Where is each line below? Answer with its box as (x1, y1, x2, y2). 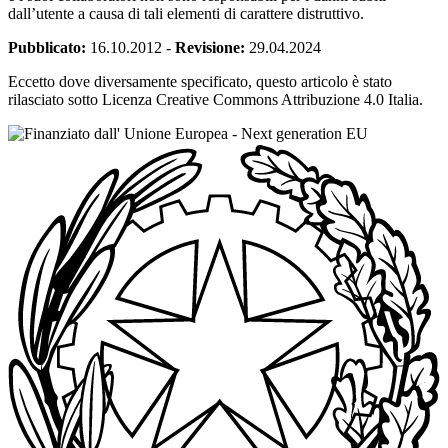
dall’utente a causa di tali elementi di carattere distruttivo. (8, 5, 364, 23)
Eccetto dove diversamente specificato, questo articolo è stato (8, 73, 392, 91)
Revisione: (175, 39, 245, 57)
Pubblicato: (8, 39, 86, 57)
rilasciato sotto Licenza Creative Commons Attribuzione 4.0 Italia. (8, 91, 423, 109)
